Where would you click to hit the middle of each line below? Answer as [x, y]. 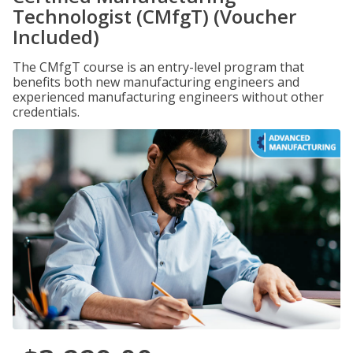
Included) [56, 37]
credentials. [46, 112]
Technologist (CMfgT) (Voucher [154, 16]
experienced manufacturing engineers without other [168, 97]
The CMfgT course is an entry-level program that [158, 67]
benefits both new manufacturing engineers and [156, 82]
